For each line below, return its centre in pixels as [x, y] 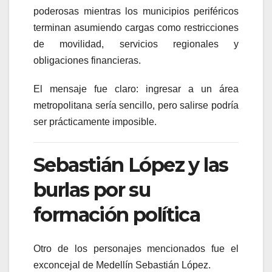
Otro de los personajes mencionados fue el [136, 249]
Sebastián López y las [131, 165]
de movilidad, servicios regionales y [136, 44]
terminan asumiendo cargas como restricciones [136, 27]
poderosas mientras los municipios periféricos [136, 11]
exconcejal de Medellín [84, 265]
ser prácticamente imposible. [95, 121]
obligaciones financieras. [87, 60]
